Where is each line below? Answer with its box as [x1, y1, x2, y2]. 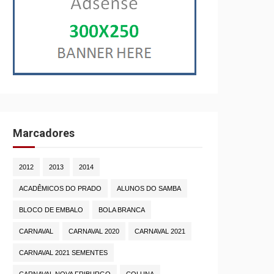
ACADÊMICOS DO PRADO [19, 185, 102, 193]
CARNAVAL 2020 [68, 228, 119, 235]
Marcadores [13, 127, 75, 140]
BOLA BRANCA [98, 206, 145, 214]
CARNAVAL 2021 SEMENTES [19, 249, 108, 257]
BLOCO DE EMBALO [19, 206, 83, 214]
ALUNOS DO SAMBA [117, 185, 181, 193]
